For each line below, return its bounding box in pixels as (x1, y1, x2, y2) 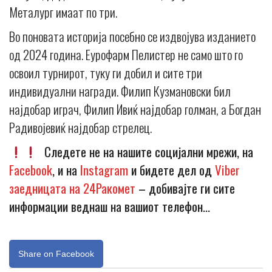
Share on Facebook (18, 249, 94, 259)
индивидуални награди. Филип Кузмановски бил (9, 81, 231, 100)
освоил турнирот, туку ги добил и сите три (9, 63, 202, 82)
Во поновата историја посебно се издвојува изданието (9, 27, 256, 46)
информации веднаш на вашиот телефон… (9, 197, 210, 216)
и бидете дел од (128, 160, 215, 179)
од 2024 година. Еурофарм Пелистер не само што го (9, 45, 243, 64)
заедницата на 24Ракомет (9, 178, 135, 197)
